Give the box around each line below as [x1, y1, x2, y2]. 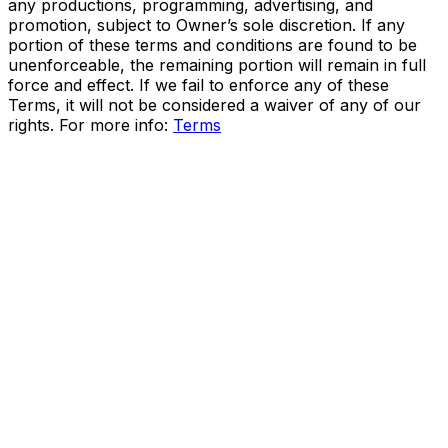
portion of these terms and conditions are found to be [8, 34, 417, 55]
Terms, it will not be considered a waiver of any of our [8, 94, 421, 115]
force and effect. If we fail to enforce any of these [8, 74, 389, 95]
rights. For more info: [8, 114, 173, 135]
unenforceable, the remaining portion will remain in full [8, 54, 426, 75]
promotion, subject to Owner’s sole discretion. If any [8, 14, 405, 35]
